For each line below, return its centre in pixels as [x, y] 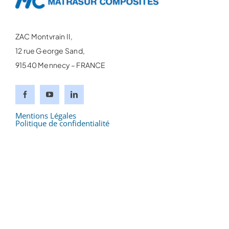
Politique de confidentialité [62, 123]
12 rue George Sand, [50, 50]
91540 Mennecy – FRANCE [60, 65]
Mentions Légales [45, 115]
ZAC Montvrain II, [44, 36]
